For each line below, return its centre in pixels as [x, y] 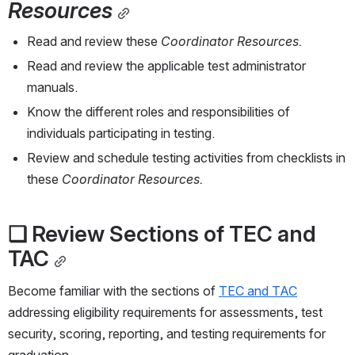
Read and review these [94, 42]
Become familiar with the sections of [113, 291]
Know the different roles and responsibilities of [158, 112]
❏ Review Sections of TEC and [162, 234]
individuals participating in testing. [121, 134]
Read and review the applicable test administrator [166, 66]
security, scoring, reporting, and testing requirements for [167, 334]
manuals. [52, 88]
